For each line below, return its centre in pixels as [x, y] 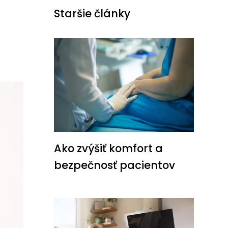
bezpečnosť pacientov [115, 165]
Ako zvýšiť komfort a [108, 149]
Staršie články [92, 14]
